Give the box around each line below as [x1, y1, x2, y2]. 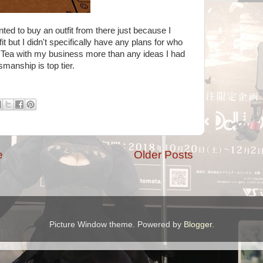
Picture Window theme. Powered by [49, 220, 184, 230]
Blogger [183, 220, 212, 230]
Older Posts [134, 149, 193, 161]
